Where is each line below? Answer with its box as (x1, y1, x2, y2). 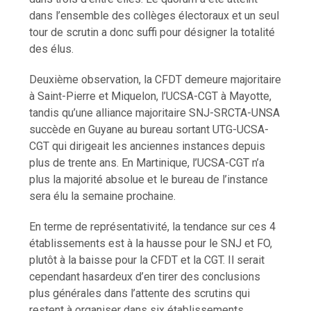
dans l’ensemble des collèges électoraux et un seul (29, 8, 280, 22)
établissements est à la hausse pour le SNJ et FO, (29, 236, 273, 250)
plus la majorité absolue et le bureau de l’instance (29, 172, 269, 186)
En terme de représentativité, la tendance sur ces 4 (29, 219, 276, 233)
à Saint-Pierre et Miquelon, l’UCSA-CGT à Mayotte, (29, 89, 272, 103)
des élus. (29, 42, 74, 56)
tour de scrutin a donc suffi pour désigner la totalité (29, 25, 276, 39)
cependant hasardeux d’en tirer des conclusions (29, 269, 261, 283)
